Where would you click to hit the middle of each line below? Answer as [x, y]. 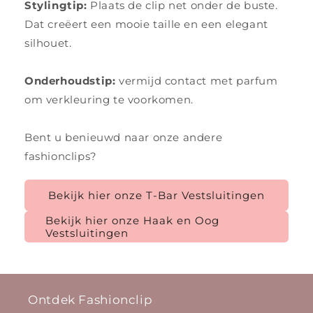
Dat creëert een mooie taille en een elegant [146, 24]
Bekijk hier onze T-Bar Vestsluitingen [156, 195]
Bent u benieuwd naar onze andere [124, 137]
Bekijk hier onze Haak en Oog [132, 220]
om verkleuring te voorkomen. [109, 100]
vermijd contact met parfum [197, 81]
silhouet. [48, 43]
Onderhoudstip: [70, 81]
